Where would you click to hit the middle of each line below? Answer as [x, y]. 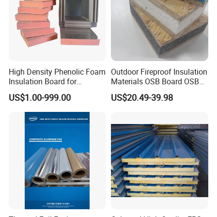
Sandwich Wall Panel [147, 91]
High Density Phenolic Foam [57, 71]
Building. [24, 91]
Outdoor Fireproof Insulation [159, 71]
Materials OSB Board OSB [155, 81]
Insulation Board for [43, 81]
